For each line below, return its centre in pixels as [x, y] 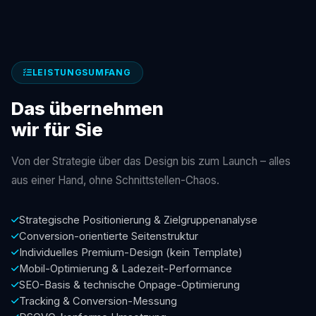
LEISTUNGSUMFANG [81, 73]
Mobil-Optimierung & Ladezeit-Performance [126, 268]
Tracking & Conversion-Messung [98, 301]
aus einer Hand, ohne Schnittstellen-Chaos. [115, 180]
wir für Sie [57, 129]
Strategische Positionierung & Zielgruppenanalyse [138, 220]
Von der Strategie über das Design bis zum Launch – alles [151, 161]
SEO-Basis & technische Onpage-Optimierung [129, 285]
